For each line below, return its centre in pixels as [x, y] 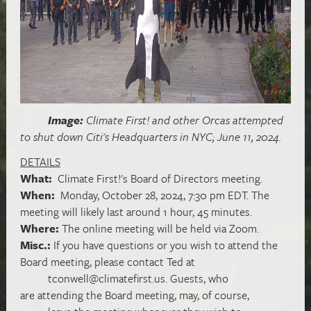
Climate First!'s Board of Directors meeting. [157, 178]
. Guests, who [197, 278]
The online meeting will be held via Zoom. [163, 228]
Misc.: [37, 245]
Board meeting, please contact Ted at [108, 261]
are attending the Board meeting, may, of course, [135, 295]
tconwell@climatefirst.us [107, 278]
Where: [40, 228]
